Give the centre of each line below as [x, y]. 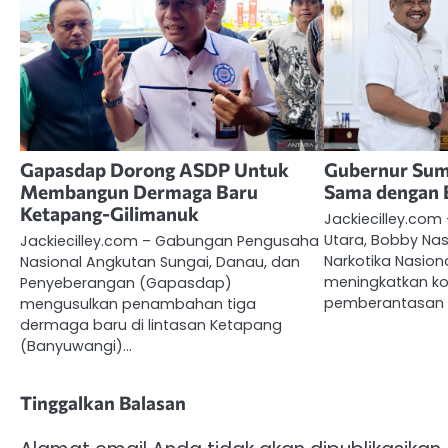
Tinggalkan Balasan [103, 402]
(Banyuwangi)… [76, 345]
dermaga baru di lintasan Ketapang [151, 324]
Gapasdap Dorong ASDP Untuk [154, 169]
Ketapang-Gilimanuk [109, 213]
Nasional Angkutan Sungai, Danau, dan [160, 261]
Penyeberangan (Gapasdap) [126, 282]
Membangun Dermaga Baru [139, 191]
